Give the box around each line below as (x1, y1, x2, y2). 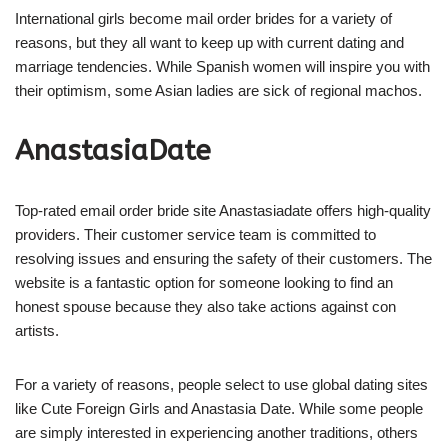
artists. (15, 322, 59, 339)
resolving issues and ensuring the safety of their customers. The (15, 250, 432, 267)
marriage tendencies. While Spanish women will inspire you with (15, 58, 430, 75)
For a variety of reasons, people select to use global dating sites (15, 376, 428, 393)
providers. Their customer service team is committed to (15, 226, 376, 243)
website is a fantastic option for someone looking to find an (15, 274, 393, 291)
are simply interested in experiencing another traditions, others (15, 424, 418, 441)
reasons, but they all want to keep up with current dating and (15, 34, 404, 51)
